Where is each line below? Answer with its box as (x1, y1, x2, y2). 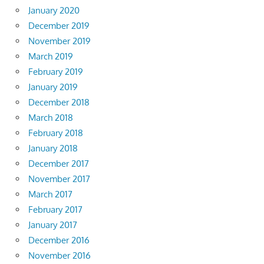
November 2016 (28, 250, 91, 262)
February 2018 (28, 127, 83, 139)
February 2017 (28, 204, 82, 216)
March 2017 (28, 189, 72, 200)
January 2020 (28, 5, 80, 16)
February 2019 (28, 66, 83, 78)
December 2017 (28, 158, 89, 170)
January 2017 (28, 219, 77, 231)
